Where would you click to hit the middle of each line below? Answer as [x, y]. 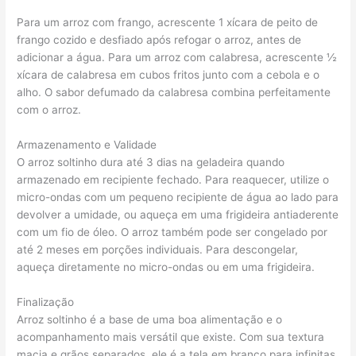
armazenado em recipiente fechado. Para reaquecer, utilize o [173, 179]
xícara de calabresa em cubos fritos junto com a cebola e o [168, 74]
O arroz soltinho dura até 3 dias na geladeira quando [151, 162]
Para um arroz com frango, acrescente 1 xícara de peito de [168, 22]
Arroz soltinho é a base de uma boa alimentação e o [150, 319]
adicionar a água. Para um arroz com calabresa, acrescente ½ [177, 57]
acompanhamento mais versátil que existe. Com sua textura [171, 337]
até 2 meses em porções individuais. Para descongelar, [158, 249]
